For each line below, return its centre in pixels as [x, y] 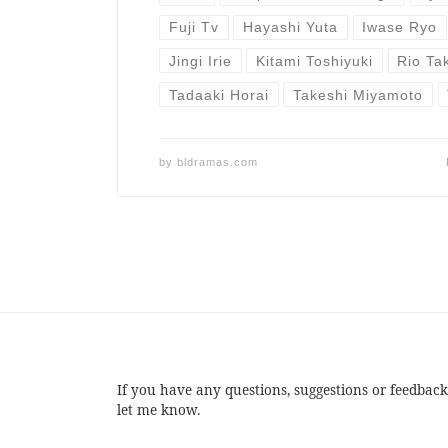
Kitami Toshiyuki [315, 60]
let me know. [158, 410]
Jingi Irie [200, 60]
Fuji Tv [193, 27]
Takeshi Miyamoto [358, 94]
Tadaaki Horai [218, 94]
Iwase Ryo [400, 27]
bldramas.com [217, 161]
